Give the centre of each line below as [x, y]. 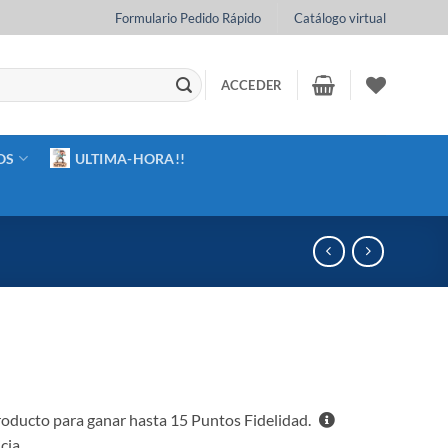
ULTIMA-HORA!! [130, 158]
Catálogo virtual [339, 17]
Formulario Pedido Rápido [188, 17]
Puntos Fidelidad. [251, 420]
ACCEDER [251, 85]
